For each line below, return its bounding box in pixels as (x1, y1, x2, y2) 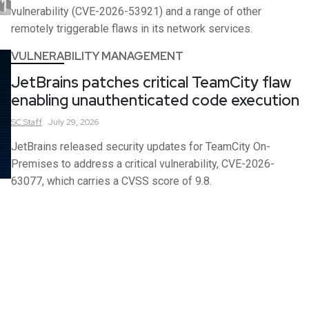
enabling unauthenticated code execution (11, 90, 299, 111)
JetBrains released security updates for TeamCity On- (11, 140, 270, 154)
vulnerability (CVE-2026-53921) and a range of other (11, 5, 261, 19)
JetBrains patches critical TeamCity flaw (11, 72, 291, 93)
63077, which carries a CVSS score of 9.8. (11, 175, 212, 188)
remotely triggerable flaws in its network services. (11, 22, 252, 36)
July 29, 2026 (48, 117, 99, 128)
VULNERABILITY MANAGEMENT (11, 49, 183, 64)
